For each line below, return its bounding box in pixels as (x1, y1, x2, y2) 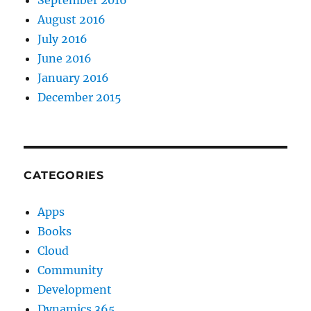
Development (37, 282, 112, 296)
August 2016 (37, 12, 106, 26)
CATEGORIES (24, 168, 104, 182)
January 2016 (37, 70, 110, 85)
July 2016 (37, 31, 88, 46)
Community (37, 262, 103, 277)
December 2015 (37, 90, 122, 104)
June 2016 (37, 51, 92, 65)
